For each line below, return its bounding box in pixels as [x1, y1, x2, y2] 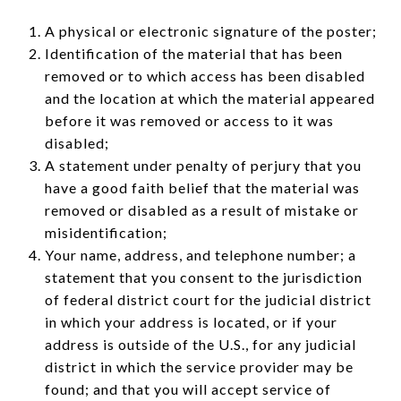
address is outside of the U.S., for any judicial [44, 335, 356, 353]
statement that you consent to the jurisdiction [44, 268, 363, 286]
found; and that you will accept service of [44, 380, 331, 397]
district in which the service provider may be [44, 357, 354, 375]
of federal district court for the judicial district [44, 290, 371, 308]
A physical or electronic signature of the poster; [44, 21, 377, 39]
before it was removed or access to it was [44, 111, 334, 129]
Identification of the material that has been [44, 44, 343, 62]
